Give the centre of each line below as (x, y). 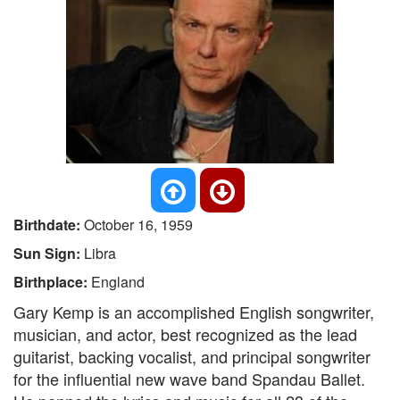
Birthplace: (52, 282)
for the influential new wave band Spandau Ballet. (189, 379)
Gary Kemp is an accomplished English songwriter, (194, 312)
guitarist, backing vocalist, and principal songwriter (192, 356)
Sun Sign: (49, 253)
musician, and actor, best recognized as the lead (185, 334)
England (118, 282)
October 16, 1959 (138, 225)
